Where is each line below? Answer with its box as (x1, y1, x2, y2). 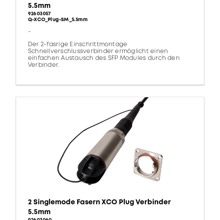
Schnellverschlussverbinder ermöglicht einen (28, 47, 168, 56)
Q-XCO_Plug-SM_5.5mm (28, 16, 87, 24)
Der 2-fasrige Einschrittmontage (28, 40, 128, 49)
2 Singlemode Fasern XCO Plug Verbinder (28, 197, 171, 207)
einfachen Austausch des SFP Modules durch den (28, 54, 180, 63)
